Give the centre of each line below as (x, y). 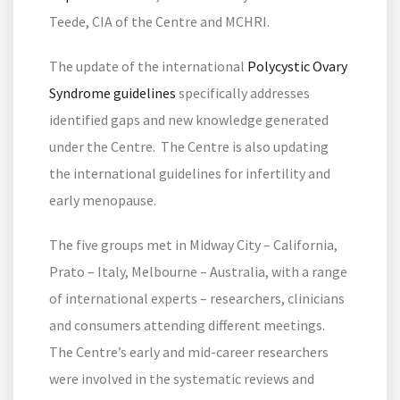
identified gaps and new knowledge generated (189, 120)
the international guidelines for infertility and (190, 174)
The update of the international (148, 67)
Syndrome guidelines (112, 93)
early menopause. (103, 200)
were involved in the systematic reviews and (182, 379)
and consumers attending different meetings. (188, 325)
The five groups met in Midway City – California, (193, 245)
